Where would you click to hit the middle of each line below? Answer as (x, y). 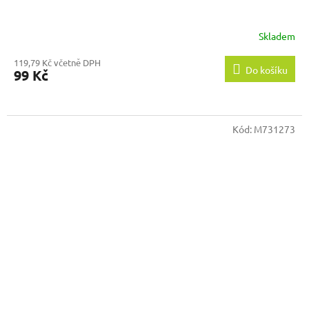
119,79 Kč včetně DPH (57, 62)
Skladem (277, 36)
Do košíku (267, 70)
